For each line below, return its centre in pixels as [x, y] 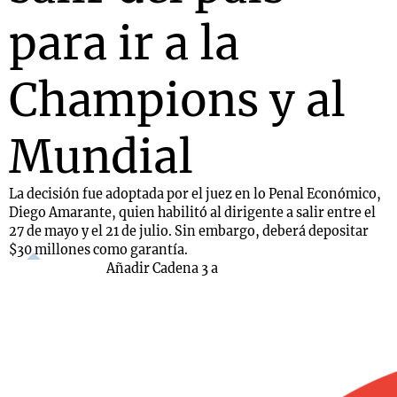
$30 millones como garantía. [98, 250]
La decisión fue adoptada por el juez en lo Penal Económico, [195, 194]
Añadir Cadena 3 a [162, 269]
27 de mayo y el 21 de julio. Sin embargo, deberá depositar [189, 231]
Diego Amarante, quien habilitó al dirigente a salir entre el [192, 213]
